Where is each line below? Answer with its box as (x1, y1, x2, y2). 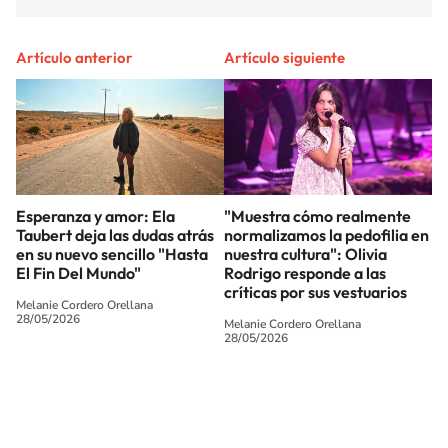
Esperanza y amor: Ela (16, 206, 175, 227)
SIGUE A (162, 366, 210, 382)
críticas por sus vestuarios (224, 282, 407, 303)
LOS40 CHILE (210, 366, 286, 382)
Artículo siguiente (224, 47, 345, 67)
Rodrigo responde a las (224, 263, 386, 284)
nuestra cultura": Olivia (224, 244, 387, 265)
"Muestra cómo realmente (224, 206, 411, 227)
